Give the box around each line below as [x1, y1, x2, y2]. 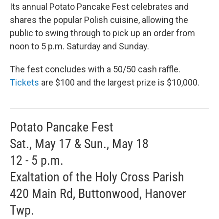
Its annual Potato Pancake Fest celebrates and [10, 1, 189, 12]
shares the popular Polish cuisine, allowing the [10, 14, 188, 25]
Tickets [10, 77, 39, 88]
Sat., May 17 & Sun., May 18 [10, 136, 149, 151]
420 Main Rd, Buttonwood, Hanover [10, 186, 186, 201]
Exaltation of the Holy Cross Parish [10, 169, 184, 184]
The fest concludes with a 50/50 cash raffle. [10, 64, 180, 74]
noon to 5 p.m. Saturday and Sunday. [10, 41, 149, 51]
